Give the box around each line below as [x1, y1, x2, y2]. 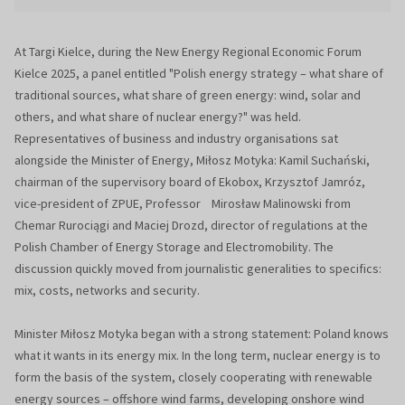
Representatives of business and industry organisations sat [14, 130, 338, 147]
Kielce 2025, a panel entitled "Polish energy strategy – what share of [14, 65, 383, 82]
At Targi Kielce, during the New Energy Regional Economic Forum [14, 43, 362, 61]
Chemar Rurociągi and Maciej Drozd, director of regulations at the [14, 217, 368, 234]
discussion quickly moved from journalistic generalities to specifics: [14, 260, 381, 278]
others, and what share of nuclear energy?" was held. [14, 108, 304, 126]
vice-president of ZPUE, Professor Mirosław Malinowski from [14, 195, 351, 212]
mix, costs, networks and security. [14, 282, 200, 299]
